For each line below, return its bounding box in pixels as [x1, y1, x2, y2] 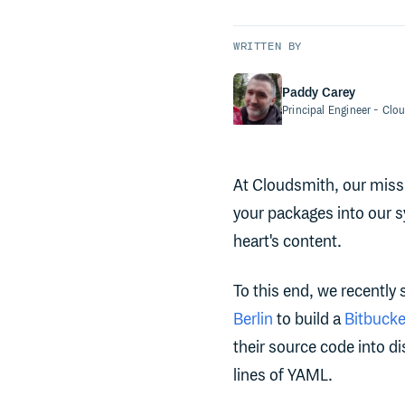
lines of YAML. [233, 366, 333, 387]
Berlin [233, 310, 273, 331]
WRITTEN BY [233, 39, 302, 52]
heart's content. [233, 232, 342, 253]
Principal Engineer [282, 103, 372, 118]
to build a [273, 310, 344, 331]
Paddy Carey [282, 85, 356, 100]
